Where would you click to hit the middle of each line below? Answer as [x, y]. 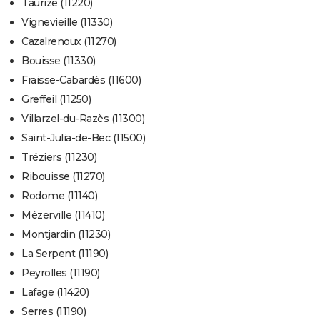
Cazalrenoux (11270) [69, 42]
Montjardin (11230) [66, 235]
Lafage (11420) [55, 292]
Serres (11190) [54, 312]
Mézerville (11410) [63, 215]
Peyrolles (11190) [61, 273]
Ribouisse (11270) [63, 177]
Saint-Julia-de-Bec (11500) [83, 138]
